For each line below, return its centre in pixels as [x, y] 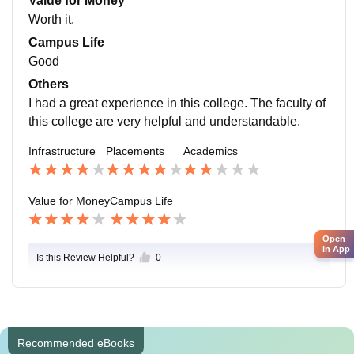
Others [49, 85]
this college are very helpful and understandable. [164, 122]
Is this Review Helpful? [85, 257]
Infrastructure [62, 151]
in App [336, 249]
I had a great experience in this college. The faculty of [177, 104]
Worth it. [51, 20]
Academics [211, 151]
